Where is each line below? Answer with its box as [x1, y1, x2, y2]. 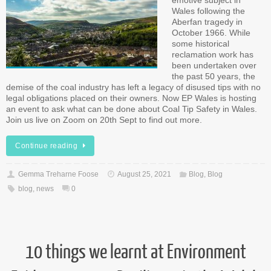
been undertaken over [172, 60, 256, 70]
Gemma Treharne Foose [18, 170, 99, 179]
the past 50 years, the [172, 71, 255, 81]
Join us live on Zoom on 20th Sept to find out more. [6, 115, 202, 125]
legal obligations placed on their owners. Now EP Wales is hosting [6, 93, 256, 103]
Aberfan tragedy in [172, 17, 243, 27]
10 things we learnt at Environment [25, 241, 246, 263]
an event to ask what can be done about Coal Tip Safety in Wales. [6, 104, 257, 114]
